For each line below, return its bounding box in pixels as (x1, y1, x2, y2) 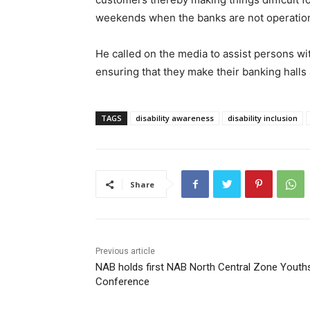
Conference (95, 275, 149, 289)
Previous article (95, 246, 155, 257)
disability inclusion (228, 113, 298, 124)
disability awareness (136, 113, 214, 124)
